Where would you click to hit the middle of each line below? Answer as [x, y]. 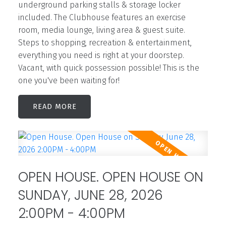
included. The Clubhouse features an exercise [102, 17]
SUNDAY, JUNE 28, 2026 [90, 195]
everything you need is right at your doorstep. [101, 55]
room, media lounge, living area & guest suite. [101, 30]
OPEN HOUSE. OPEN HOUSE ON [110, 177]
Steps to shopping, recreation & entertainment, [105, 42]
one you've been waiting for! [69, 80]
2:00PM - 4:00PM [71, 213]
